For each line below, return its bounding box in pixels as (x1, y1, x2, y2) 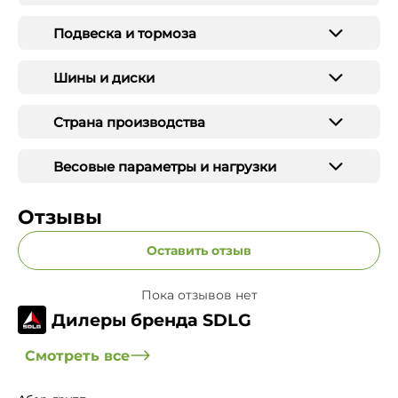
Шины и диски (53, 68, 155, 86)
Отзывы (18, 205, 102, 229)
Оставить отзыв (147, 243, 251, 259)
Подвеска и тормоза (53, 24, 196, 42)
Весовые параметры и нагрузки (53, 157, 276, 175)
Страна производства (53, 113, 205, 131)
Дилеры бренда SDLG (52, 309, 251, 330)
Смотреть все (25, 346, 130, 364)
